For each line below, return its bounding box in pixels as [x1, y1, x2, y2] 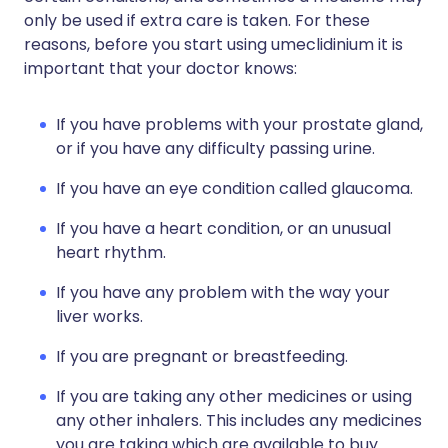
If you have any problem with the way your [56, 281, 390, 304]
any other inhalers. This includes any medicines [56, 409, 422, 432]
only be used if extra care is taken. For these [24, 9, 370, 32]
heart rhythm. [56, 241, 166, 264]
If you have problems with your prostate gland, [56, 113, 423, 136]
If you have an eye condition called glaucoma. [56, 177, 413, 200]
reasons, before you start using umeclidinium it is [24, 33, 403, 56]
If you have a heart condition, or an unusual [56, 217, 391, 240]
